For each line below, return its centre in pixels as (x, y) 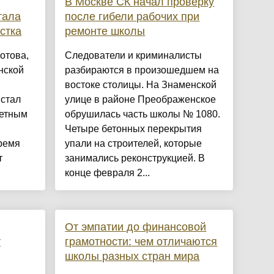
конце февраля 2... (108, 173)
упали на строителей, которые (134, 144)
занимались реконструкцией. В (135, 158)
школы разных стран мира (132, 257)
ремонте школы (105, 31)
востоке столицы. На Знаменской (141, 85)
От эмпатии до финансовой (136, 227)
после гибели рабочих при (132, 17)
